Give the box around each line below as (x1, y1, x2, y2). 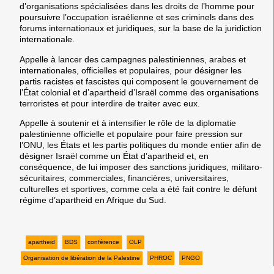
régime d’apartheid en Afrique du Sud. (20, 195, 166, 206)
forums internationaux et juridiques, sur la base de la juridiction (20, 23, 262, 34)
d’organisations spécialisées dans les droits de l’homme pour (20, 1, 254, 12)
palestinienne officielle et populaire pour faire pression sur (20, 129, 243, 139)
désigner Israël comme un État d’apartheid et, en (20, 151, 209, 161)
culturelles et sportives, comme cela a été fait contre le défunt (20, 184, 257, 194)
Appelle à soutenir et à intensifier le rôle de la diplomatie (20, 118, 236, 128)
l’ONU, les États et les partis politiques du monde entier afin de (20, 140, 261, 150)
